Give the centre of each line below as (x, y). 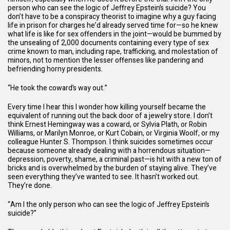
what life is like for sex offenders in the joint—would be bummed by (114, 34)
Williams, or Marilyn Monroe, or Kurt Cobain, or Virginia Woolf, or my (113, 133)
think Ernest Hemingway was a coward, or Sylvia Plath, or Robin (107, 124)
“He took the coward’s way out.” (57, 88)
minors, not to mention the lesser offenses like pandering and (106, 60)
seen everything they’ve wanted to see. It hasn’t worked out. (103, 177)
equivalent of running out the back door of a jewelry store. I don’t (110, 116)
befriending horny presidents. (55, 69)
